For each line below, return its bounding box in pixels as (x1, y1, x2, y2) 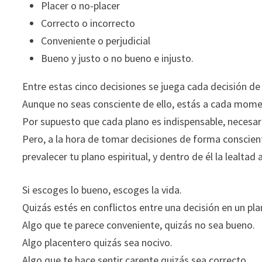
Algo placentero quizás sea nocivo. (22, 236, 173, 249)
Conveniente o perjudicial (41, 34, 151, 47)
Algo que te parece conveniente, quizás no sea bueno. (22, 218, 256, 232)
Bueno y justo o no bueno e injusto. (41, 51, 194, 65)
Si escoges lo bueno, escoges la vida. (22, 183, 182, 196)
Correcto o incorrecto (41, 16, 136, 30)
